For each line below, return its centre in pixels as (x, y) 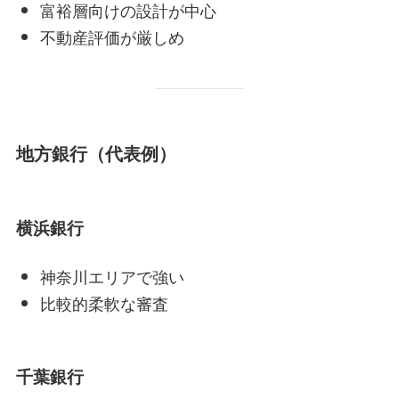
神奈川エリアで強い (112, 276)
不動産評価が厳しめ (112, 37)
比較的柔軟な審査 (104, 303)
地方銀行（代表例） (96, 154)
